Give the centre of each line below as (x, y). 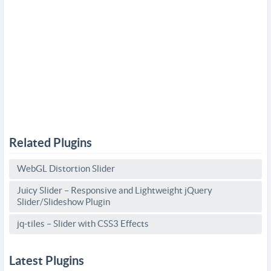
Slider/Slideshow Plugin (64, 202)
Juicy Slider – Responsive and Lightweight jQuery (115, 190)
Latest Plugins (47, 260)
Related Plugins (51, 142)
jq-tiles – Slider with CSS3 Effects (83, 224)
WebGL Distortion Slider (66, 168)
